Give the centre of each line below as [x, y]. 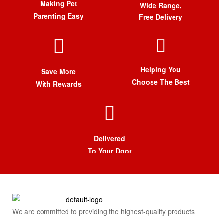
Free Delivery [161, 17]
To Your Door [109, 151]
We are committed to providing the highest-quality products [103, 211]
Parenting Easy [58, 16]
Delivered [109, 139]
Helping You [161, 70]
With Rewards [58, 84]
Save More [58, 72]
